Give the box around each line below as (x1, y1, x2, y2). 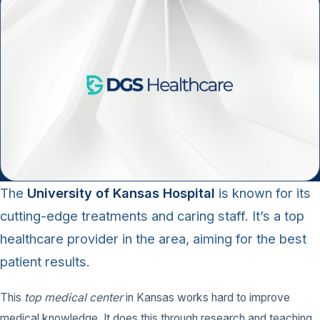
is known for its (215, 184, 311, 201)
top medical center (24, 290, 123, 304)
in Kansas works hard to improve (123, 290, 290, 304)
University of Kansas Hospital (27, 184, 215, 201)
